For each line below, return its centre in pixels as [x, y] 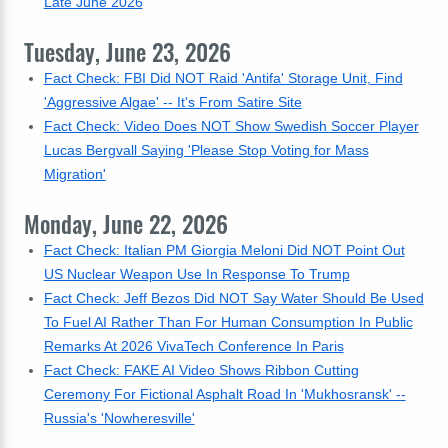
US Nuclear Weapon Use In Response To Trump [196, 274]
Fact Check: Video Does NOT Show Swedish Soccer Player [231, 126]
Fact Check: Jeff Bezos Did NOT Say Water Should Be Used [233, 298]
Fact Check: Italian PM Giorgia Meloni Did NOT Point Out [224, 250]
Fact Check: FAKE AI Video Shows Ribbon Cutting [201, 370]
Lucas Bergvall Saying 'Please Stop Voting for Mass [206, 150]
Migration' [74, 174]
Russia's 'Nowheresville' [119, 418]
